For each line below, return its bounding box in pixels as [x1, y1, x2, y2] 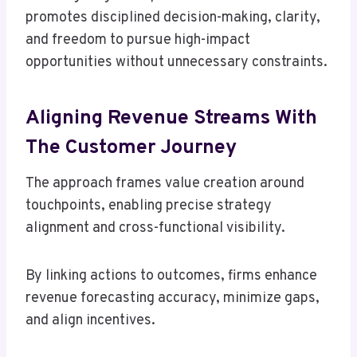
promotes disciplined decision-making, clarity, [25, 9, 320, 28]
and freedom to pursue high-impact [25, 31, 250, 50]
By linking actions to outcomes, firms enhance [25, 267, 317, 286]
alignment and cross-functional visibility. [25, 219, 285, 238]
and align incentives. [25, 312, 155, 331]
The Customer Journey [25, 135, 237, 161]
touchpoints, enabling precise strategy [25, 197, 272, 216]
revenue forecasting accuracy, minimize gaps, [25, 289, 320, 308]
